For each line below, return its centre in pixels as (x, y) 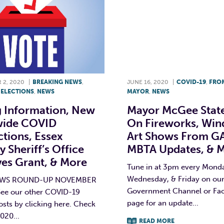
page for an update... (163, 203)
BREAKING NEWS (57, 82)
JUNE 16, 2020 (148, 82)
